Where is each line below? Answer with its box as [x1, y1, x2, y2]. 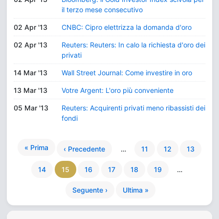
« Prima [24, 143, 48, 152]
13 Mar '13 [14, 86, 47, 94]
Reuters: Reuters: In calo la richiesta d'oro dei [62, 41, 205, 49]
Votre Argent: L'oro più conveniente [62, 86, 174, 94]
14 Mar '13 [14, 68, 47, 77]
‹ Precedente [64, 145, 106, 153]
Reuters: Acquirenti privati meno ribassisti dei [62, 104, 205, 112]
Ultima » [123, 186, 149, 194]
